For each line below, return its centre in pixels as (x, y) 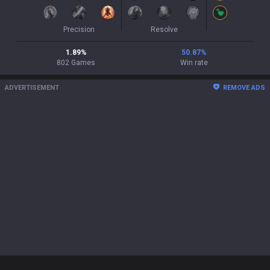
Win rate (194, 63)
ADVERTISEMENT (32, 88)
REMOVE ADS (244, 88)
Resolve (164, 30)
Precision (79, 30)
